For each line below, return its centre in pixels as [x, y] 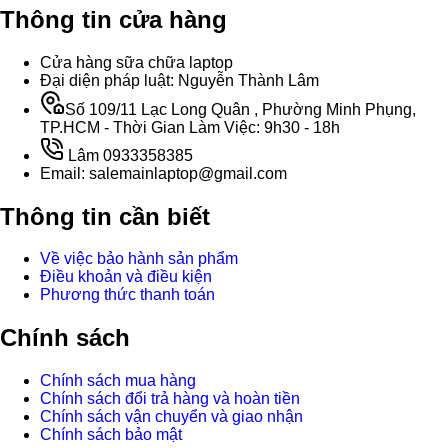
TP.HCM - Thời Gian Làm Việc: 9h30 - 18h [190, 127]
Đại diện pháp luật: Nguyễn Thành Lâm [179, 80]
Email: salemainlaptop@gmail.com [163, 173]
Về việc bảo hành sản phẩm [139, 259]
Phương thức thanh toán [127, 295]
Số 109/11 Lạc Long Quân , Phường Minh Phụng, [240, 109]
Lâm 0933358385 [130, 155]
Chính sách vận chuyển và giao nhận [171, 417]
